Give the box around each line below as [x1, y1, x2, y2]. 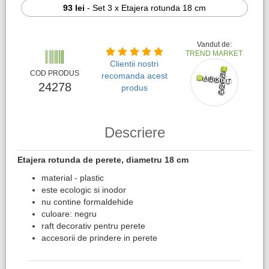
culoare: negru [41, 209, 97, 219]
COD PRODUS [30, 69, 80, 77]
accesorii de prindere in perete [41, 233, 157, 243]
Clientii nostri [110, 59, 159, 68]
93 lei [63, 3, 85, 13]
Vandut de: [196, 40, 232, 49]
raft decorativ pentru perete [41, 221, 145, 231]
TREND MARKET [186, 49, 243, 58]
